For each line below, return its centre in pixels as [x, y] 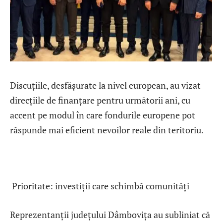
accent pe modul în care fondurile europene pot [103, 115]
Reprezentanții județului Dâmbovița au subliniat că [110, 214]
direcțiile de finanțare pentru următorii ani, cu [100, 100]
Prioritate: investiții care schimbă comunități [100, 186]
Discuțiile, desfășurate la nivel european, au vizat [105, 85]
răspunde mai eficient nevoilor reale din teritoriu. [107, 130]
